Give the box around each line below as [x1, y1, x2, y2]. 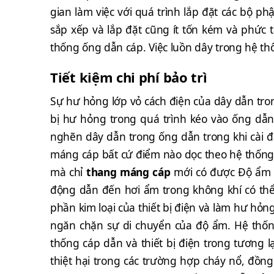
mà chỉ [50, 165, 86, 179]
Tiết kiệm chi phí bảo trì [50, 68, 207, 86]
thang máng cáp [86, 165, 171, 179]
